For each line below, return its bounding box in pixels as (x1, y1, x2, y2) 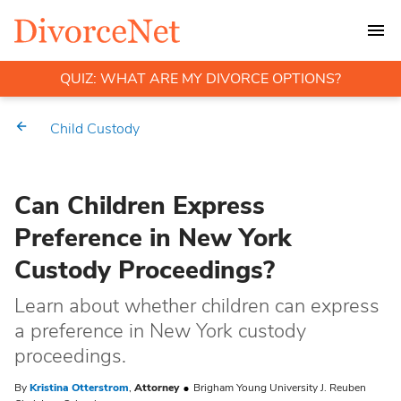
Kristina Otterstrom (30, 380, 129, 395)
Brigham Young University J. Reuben (191, 380, 366, 395)
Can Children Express (14, 189, 265, 223)
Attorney (134, 380, 182, 395)
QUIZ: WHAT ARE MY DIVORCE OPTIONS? (60, 69, 341, 89)
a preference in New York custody (14, 318, 306, 345)
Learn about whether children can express (14, 293, 380, 320)
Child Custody (50, 119, 140, 139)
